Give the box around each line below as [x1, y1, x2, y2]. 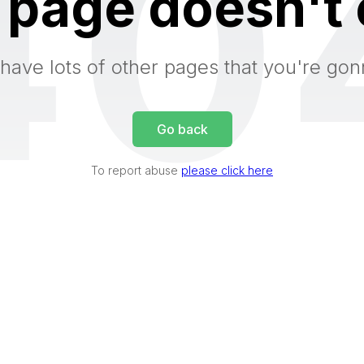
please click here [181, 162, 273, 177]
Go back [156, 120, 208, 137]
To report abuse [91, 162, 181, 177]
